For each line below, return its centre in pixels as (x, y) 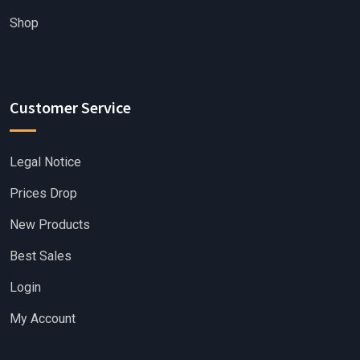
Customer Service (70, 107)
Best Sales (41, 256)
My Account (43, 318)
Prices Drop (43, 193)
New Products (50, 224)
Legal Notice (45, 162)
